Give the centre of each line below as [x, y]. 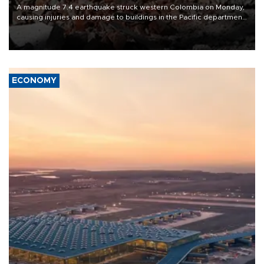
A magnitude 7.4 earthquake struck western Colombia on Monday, [131, 7]
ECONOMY [34, 81]
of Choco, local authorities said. [70, 27]
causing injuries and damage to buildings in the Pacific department [131, 17]
